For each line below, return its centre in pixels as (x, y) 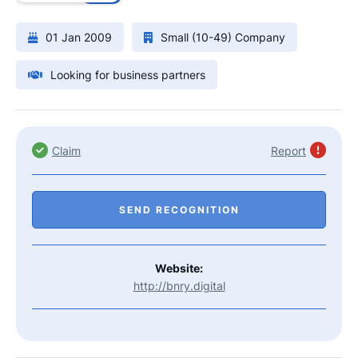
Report (288, 150)
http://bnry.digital (179, 286)
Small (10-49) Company (223, 37)
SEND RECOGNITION (179, 210)
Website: (179, 268)
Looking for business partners (128, 75)
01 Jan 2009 (79, 37)
